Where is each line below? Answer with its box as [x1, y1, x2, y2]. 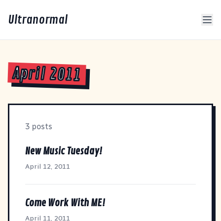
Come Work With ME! [25, 196, 105, 209]
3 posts [25, 121, 52, 131]
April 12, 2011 [25, 162, 70, 171]
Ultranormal [8, 12, 68, 27]
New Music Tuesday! [25, 145, 102, 157]
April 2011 [12, 63, 81, 86]
